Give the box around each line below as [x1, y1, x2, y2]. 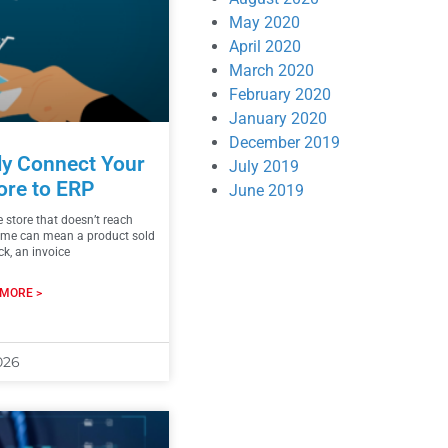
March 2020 [229, 60, 315, 80]
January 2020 [229, 108, 328, 128]
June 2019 [229, 180, 305, 200]
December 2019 [229, 132, 341, 152]
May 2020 [229, 12, 301, 32]
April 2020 [229, 36, 302, 56]
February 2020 [229, 84, 332, 104]
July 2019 [229, 156, 300, 176]
